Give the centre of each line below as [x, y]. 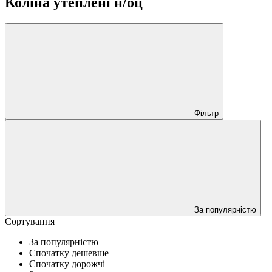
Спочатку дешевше [69, 253]
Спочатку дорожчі [67, 263]
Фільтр [206, 113]
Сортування [30, 221]
